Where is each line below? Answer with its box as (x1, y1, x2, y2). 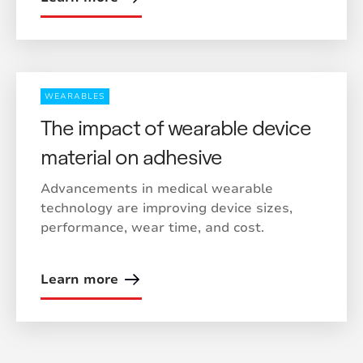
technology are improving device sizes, (41, 199, 293, 217)
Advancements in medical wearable (41, 180, 273, 198)
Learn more (41, 271, 118, 288)
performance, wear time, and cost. (41, 219, 264, 237)
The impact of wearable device (41, 114, 311, 139)
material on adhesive (41, 143, 222, 169)
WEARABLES (45, 91, 105, 102)
